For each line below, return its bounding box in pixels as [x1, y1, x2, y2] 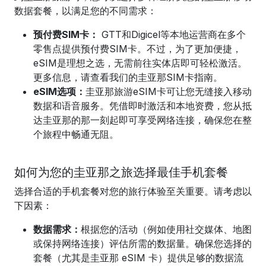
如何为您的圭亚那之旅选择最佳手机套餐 [14, 165, 228, 179]
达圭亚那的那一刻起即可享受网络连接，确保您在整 [33, 114, 252, 126]
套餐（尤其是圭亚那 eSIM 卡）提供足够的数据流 [33, 252, 243, 264]
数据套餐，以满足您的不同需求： [14, 5, 157, 17]
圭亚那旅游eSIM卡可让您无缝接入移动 [85, 85, 252, 97]
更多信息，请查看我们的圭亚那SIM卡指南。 [33, 71, 223, 83]
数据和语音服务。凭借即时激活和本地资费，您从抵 [33, 100, 252, 112]
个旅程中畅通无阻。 [33, 128, 119, 140]
